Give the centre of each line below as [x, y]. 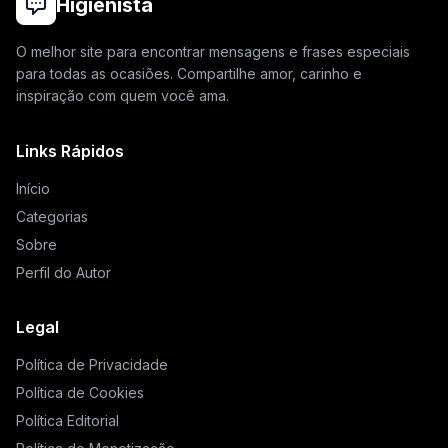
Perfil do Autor [63, 272]
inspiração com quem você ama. [122, 95]
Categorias [52, 216]
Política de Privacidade [92, 364]
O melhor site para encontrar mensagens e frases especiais [213, 51]
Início [33, 188]
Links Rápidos [70, 151]
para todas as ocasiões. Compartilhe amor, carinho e [189, 73]
